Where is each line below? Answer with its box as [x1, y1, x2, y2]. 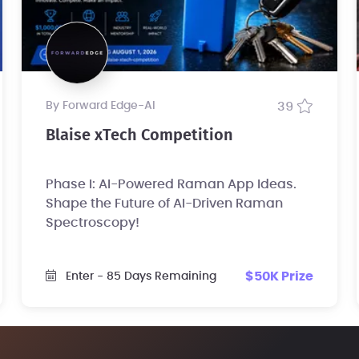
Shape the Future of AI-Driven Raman [45, 196, 283, 210]
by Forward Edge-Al [52, 99, 155, 111]
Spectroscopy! [45, 216, 139, 229]
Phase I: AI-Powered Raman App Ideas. [45, 177, 296, 191]
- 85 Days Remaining [96, 271, 216, 283]
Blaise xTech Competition [45, 127, 233, 143]
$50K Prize [245, 269, 314, 283]
